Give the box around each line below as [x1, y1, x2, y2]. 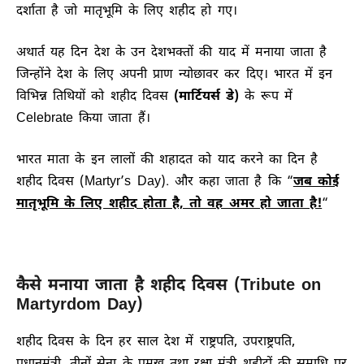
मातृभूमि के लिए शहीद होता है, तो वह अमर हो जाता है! [16, 195, 323, 213]
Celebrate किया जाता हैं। [16, 110, 150, 128]
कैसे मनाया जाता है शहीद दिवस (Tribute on [16, 275, 322, 297]
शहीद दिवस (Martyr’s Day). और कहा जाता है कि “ [16, 173, 293, 191]
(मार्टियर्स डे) [174, 88, 240, 106]
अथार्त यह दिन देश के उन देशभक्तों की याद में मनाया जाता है [16, 44, 327, 62]
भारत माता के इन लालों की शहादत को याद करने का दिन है [16, 151, 318, 169]
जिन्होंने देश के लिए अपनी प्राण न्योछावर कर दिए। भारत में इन [16, 66, 333, 84]
